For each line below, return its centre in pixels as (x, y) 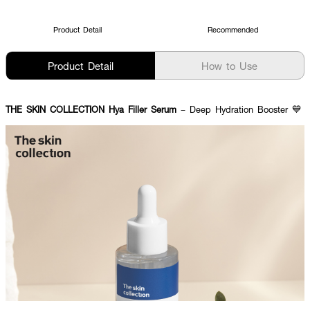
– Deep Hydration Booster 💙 (239, 109)
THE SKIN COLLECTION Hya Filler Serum (91, 109)
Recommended (232, 29)
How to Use (229, 66)
